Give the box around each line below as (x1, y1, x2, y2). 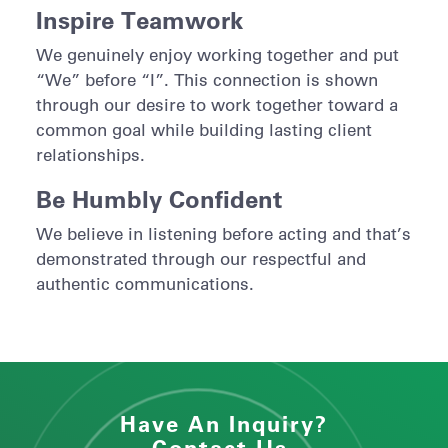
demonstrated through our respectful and (35, 248, 366, 270)
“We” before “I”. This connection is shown (35, 68, 378, 90)
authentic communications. (35, 273, 254, 295)
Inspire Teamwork (35, 3, 243, 35)
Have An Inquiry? (120, 409, 328, 439)
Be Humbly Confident (35, 183, 282, 215)
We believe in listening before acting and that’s (35, 223, 411, 245)
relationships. (35, 143, 145, 165)
